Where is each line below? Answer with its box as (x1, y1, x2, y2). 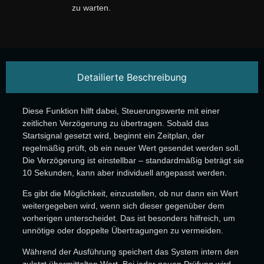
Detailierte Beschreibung (77, 71, 187, 84)
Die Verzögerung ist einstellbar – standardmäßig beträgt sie (22, 156, 244, 166)
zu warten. (72, 3, 111, 13)
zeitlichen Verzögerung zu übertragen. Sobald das (22, 118, 209, 128)
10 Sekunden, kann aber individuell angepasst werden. (22, 168, 227, 178)
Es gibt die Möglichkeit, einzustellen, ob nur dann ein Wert (22, 189, 238, 199)
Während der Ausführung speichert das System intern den (22, 246, 239, 256)
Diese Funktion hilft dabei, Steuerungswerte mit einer (22, 106, 220, 116)
